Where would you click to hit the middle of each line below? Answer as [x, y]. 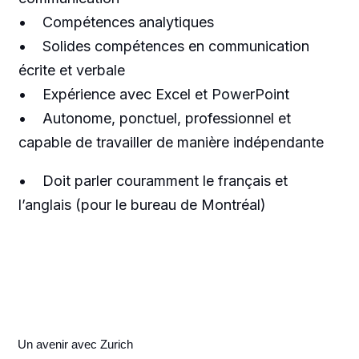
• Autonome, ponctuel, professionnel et [154, 118]
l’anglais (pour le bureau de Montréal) [142, 204]
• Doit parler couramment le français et [153, 180]
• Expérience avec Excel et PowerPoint [153, 94]
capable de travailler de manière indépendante [171, 142]
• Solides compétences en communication [163, 46]
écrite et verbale [71, 70]
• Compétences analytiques [116, 22]
